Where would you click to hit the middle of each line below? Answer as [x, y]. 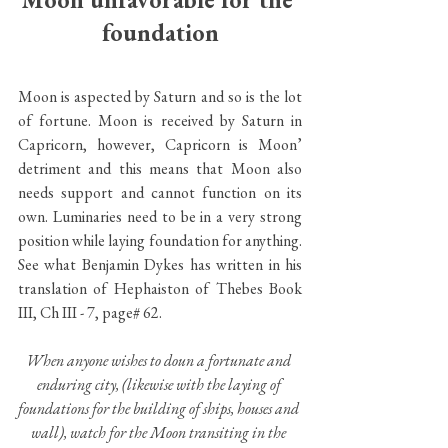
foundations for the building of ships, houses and [160, 408]
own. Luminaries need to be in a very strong [160, 216]
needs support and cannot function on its [160, 192]
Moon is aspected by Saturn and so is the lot [160, 96]
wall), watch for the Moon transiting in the [160, 432]
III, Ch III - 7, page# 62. [90, 312]
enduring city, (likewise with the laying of [160, 384]
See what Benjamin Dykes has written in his [160, 264]
